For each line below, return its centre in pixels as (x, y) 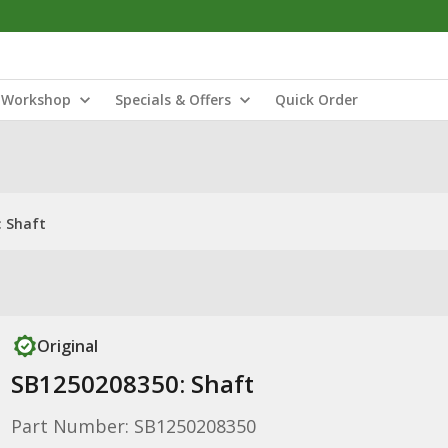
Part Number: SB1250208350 (133, 426)
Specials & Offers (173, 99)
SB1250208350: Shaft (132, 383)
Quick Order (316, 99)
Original (67, 346)
